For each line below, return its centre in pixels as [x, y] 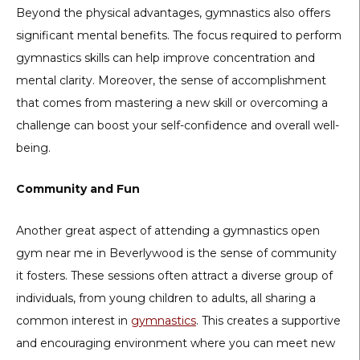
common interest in [74, 320]
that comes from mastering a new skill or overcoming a [172, 102]
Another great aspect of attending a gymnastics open [168, 230]
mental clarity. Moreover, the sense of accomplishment [171, 80]
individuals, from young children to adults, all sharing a [166, 298]
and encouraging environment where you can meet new [176, 343]
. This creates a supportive [268, 320]
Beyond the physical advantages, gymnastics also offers [173, 12]
